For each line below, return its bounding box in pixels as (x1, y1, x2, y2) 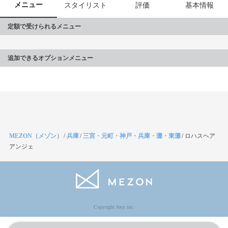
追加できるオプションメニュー (8, 54, 93, 62)
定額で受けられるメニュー (8, 23, 81, 30)
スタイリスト (64, 2, 107, 9)
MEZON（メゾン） (9, 132, 63, 139)
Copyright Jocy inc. (94, 204, 134, 210)
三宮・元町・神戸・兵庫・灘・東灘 (83, 132, 181, 139)
